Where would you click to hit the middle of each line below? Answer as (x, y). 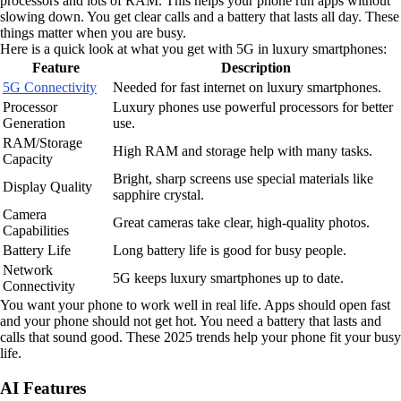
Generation (34, 124)
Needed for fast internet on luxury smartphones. (247, 88)
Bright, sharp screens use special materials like (243, 179)
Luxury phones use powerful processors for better (253, 107)
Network (28, 270)
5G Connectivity (50, 88)
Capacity (28, 159)
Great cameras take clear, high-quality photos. (241, 223)
